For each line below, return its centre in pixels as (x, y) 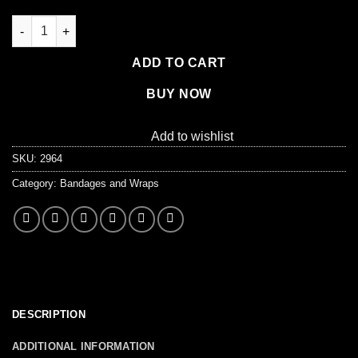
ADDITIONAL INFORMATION (84, 347)
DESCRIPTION (49, 315)
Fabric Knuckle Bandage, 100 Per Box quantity (138, 24)
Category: (36, 184)
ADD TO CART (179, 63)
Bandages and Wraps (109, 184)
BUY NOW (179, 94)
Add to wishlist (192, 137)
